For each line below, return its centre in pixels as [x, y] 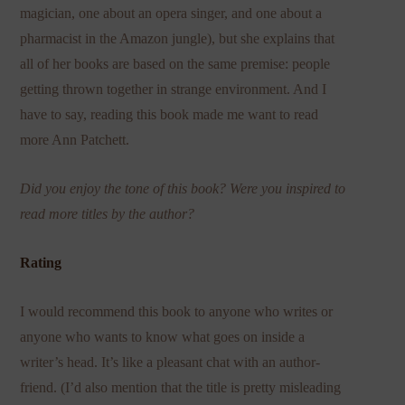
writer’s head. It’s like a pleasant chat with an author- [170, 362]
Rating [41, 262]
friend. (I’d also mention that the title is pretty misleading [181, 387]
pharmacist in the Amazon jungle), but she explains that [178, 38]
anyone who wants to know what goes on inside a [163, 336]
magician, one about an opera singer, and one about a [171, 13]
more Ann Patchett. [75, 139]
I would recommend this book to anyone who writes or [177, 311]
